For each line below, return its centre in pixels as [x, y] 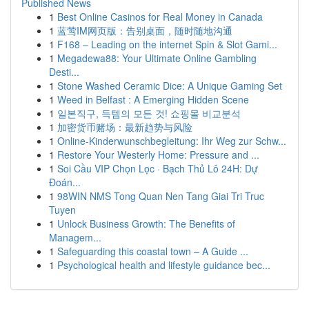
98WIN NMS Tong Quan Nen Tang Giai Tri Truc [161, 196]
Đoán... [65, 182]
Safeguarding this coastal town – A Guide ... [153, 251]
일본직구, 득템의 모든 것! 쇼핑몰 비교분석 [149, 113]
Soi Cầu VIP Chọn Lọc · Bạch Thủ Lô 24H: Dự [158, 168]
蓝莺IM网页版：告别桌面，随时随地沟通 [145, 30]
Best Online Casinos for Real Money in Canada [160, 17]
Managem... [75, 237]
